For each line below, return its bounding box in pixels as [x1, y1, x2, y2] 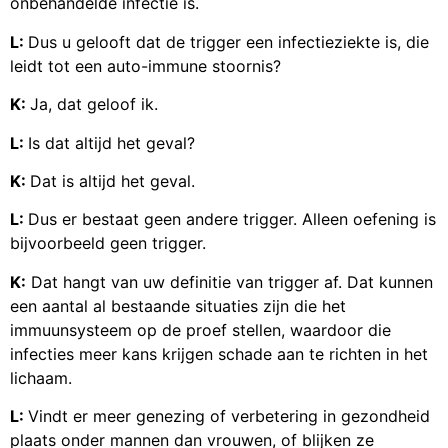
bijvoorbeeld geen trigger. [10, 233, 206, 254]
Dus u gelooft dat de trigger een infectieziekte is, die [28, 31, 429, 52]
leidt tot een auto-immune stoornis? [10, 55, 281, 76]
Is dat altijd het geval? [28, 132, 195, 153]
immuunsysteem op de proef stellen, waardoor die [10, 319, 391, 340]
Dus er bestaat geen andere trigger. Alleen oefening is [28, 209, 436, 230]
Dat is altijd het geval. [30, 171, 195, 192]
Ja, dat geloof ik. [30, 94, 158, 115]
